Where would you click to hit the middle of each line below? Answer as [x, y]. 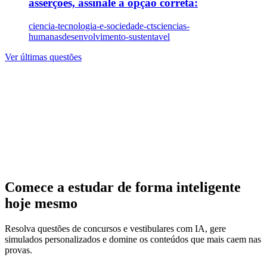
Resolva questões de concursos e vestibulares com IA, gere [115, 229]
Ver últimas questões [43, 57]
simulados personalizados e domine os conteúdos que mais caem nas [133, 240]
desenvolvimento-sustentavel [116, 36]
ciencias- [173, 26]
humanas [45, 36]
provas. [18, 250]
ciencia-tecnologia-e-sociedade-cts [93, 26]
